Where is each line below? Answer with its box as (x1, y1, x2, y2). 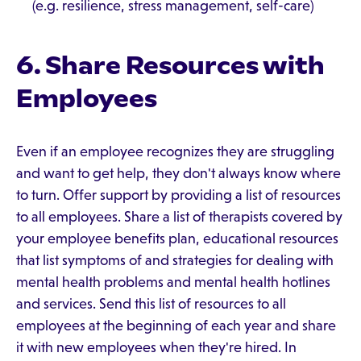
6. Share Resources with (16, 50, 325, 81)
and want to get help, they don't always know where (16, 165, 341, 181)
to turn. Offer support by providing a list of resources (16, 187, 341, 203)
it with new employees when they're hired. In (16, 339, 297, 355)
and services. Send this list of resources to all (16, 296, 286, 312)
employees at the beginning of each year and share (16, 317, 336, 334)
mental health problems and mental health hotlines (16, 274, 330, 290)
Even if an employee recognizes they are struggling (16, 143, 334, 160)
